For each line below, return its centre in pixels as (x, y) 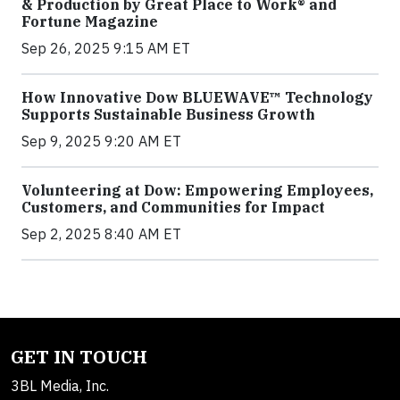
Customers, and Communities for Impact (173, 208)
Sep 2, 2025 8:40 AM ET (101, 234)
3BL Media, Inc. (60, 386)
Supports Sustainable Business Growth (168, 115)
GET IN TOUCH (79, 357)
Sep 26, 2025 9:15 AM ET (106, 49)
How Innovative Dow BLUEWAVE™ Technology (197, 98)
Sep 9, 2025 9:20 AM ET (101, 142)
